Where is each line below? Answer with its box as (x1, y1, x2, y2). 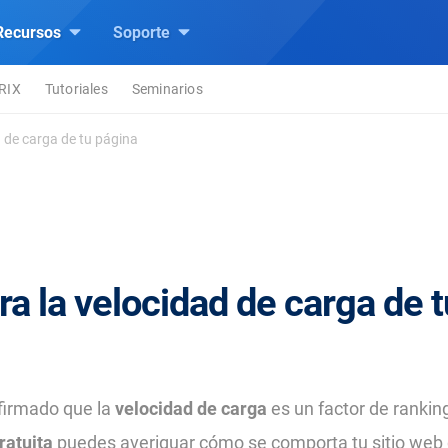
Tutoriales (44, 81, 108, 97)
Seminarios (131, 81, 203, 97)
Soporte (113, 23, 174, 42)
